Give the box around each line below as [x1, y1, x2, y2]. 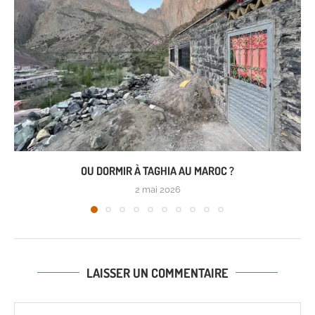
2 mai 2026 [134, 184, 181, 195]
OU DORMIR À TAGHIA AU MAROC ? [81, 163, 234, 178]
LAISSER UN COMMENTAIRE [86, 264, 229, 281]
